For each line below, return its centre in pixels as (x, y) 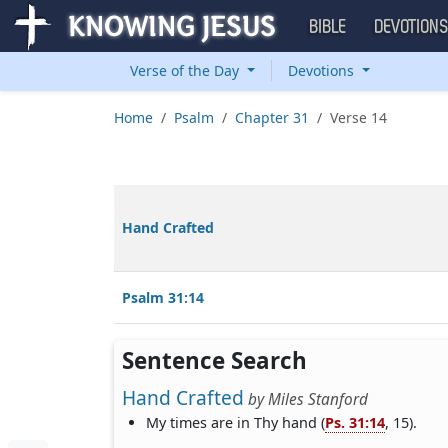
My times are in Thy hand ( (236, 422)
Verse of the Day (186, 70)
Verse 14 (358, 117)
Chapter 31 (272, 117)
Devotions (322, 70)
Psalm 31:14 (163, 297)
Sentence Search (214, 360)
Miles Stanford (318, 399)
